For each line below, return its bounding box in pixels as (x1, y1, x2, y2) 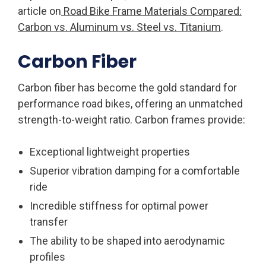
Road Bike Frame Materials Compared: (64, 4, 242, 17)
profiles (30, 250, 65, 263)
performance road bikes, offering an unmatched (18, 97, 243, 110)
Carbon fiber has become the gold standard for (18, 81, 237, 94)
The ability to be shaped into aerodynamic (30, 234, 225, 247)
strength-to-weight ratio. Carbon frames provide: (18, 113, 245, 126)
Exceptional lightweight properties (30, 145, 190, 158)
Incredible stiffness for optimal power (30, 199, 208, 212)
